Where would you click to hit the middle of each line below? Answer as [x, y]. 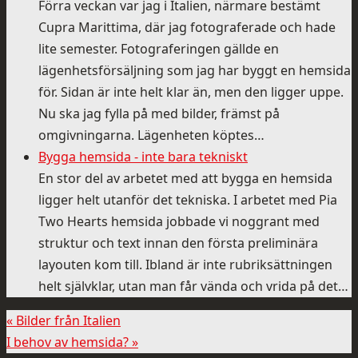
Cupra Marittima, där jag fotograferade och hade [187, 28]
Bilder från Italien [67, 321]
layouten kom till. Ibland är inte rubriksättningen [185, 265]
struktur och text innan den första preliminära [178, 243]
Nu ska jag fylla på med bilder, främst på [159, 114]
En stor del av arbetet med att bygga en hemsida [185, 179]
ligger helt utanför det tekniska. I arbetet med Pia [188, 200]
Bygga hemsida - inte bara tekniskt [143, 157]
